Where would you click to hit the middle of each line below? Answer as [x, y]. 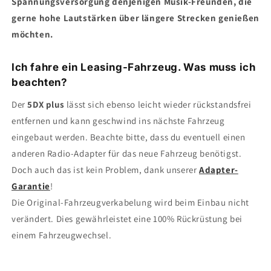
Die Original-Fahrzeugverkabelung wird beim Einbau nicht [131, 203]
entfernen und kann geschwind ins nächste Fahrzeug [118, 121]
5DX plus [47, 105]
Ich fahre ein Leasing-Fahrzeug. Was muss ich [134, 67]
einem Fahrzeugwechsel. [62, 235]
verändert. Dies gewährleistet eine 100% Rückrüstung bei [127, 219]
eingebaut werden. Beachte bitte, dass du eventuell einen [129, 137]
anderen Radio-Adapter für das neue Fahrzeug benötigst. [127, 154]
